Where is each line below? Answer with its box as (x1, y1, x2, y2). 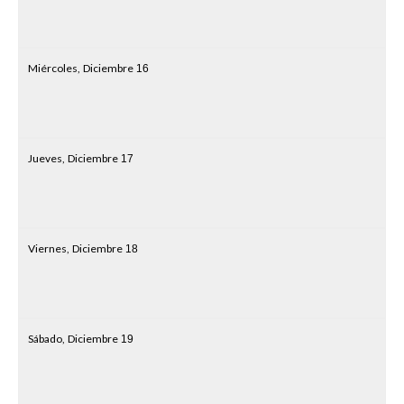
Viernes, (28, 242, 69, 255)
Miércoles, (28, 61, 80, 75)
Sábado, (28, 332, 65, 345)
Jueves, (28, 151, 65, 165)
